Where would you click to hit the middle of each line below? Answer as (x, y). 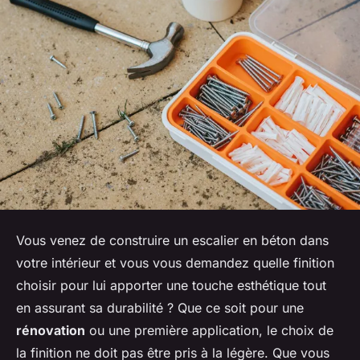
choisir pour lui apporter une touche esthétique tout (171, 285)
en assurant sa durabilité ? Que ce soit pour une (160, 307)
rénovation (51, 330)
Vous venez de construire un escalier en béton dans (172, 240)
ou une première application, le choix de (209, 330)
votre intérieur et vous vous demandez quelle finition (175, 262)
